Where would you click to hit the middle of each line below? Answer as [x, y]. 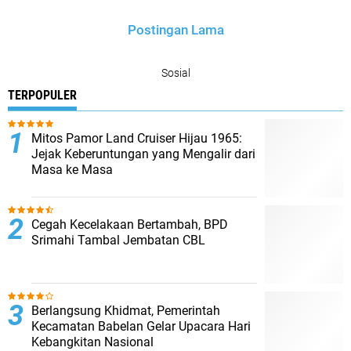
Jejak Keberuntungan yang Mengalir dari [143, 154]
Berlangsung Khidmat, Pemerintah [126, 311]
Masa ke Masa [72, 170]
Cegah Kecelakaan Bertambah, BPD [130, 224]
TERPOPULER [42, 95]
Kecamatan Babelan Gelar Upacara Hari [141, 326]
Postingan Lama [175, 30]
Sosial [175, 73]
